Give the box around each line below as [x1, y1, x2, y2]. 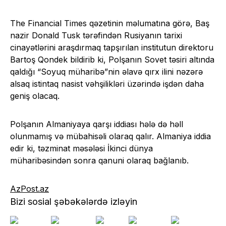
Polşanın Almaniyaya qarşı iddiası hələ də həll [10, 119, 183, 129]
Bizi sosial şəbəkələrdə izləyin [10, 196, 137, 207]
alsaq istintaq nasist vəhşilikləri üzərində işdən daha [10, 78, 204, 89]
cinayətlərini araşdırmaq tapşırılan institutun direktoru [10, 42, 213, 52]
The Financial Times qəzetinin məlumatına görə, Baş [10, 18, 209, 28]
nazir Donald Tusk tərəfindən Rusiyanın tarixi [10, 30, 182, 40]
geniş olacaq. [10, 90, 60, 101]
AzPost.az [10, 183, 49, 194]
